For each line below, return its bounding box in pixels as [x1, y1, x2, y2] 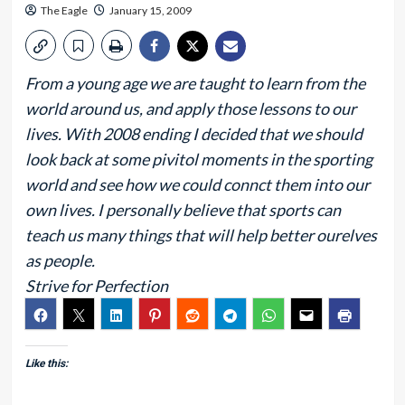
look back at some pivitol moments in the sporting [24, 149, 372, 169]
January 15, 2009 [108, 4, 192, 17]
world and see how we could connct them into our [24, 174, 370, 194]
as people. [24, 250, 95, 270]
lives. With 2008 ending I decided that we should [24, 124, 363, 144]
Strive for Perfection [24, 276, 168, 296]
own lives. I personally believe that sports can [24, 200, 341, 220]
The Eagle [40, 4, 88, 17]
